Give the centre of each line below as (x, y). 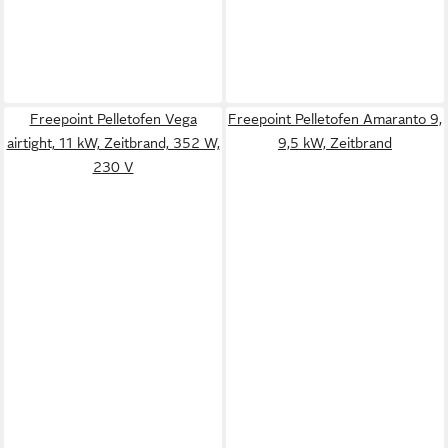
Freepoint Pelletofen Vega (113, 118)
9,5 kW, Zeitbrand (335, 142)
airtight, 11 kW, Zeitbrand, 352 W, (113, 142)
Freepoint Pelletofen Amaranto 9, (335, 118)
